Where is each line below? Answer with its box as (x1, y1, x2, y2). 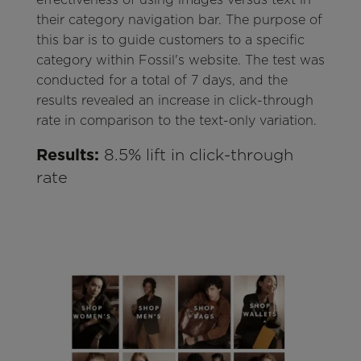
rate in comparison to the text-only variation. (35, 113, 317, 129)
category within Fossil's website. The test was (35, 52, 325, 68)
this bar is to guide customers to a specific (35, 32, 305, 48)
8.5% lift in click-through (98, 145, 293, 165)
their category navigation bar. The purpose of (35, 12, 322, 28)
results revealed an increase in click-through (35, 93, 313, 109)
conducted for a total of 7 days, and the (35, 73, 288, 89)
